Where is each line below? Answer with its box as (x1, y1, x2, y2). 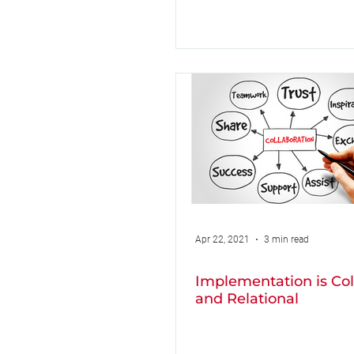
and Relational (195, 290, 299, 307)
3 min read (264, 234, 309, 245)
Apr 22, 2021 (195, 234, 250, 245)
